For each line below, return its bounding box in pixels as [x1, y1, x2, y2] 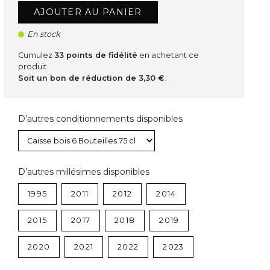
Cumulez [17, 51, 54, 60]
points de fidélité [63, 51, 137, 60]
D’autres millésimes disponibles [17, 166, 149, 178]
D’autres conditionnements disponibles [17, 113, 183, 125]
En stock [27, 30, 60, 39]
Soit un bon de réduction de [17, 74, 139, 83]
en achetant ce [137, 51, 199, 60]
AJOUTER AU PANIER [33, 7, 142, 18]
